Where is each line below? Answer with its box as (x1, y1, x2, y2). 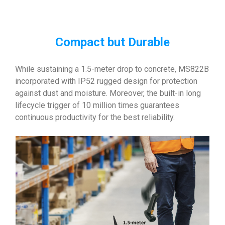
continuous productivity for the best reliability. (15, 113, 175, 123)
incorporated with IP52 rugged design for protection (15, 76, 197, 86)
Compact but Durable (55, 35, 170, 50)
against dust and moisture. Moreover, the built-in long (15, 88, 201, 98)
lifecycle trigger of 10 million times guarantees (15, 100, 179, 110)
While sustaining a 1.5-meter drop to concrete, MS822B (15, 64, 209, 74)
